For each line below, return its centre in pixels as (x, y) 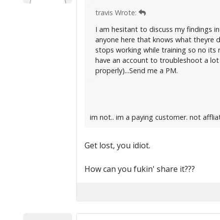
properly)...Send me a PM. (136, 70)
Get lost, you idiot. (117, 145)
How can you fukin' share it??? (139, 169)
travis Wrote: (117, 13)
